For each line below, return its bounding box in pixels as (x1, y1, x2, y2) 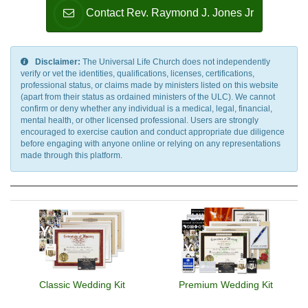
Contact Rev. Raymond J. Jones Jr (85, 7, 254, 19)
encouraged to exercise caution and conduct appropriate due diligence (21, 127, 285, 137)
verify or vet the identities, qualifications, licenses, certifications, (21, 69, 254, 79)
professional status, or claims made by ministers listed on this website (21, 80, 278, 91)
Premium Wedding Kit (179, 279, 273, 291)
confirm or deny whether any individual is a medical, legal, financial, (21, 104, 272, 114)
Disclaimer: (35, 57, 80, 67)
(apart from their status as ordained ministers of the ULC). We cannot (21, 92, 275, 102)
